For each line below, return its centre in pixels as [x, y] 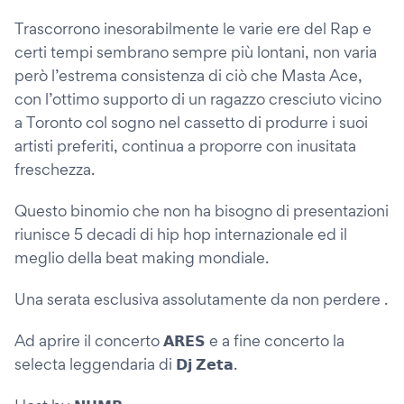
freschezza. [55, 169]
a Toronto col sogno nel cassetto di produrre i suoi [191, 122]
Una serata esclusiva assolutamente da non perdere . [201, 299]
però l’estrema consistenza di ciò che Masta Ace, [188, 75]
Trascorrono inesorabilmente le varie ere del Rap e [193, 28]
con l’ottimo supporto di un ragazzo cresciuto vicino [198, 99]
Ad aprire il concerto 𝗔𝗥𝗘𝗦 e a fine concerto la [179, 340]
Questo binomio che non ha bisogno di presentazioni [202, 211]
